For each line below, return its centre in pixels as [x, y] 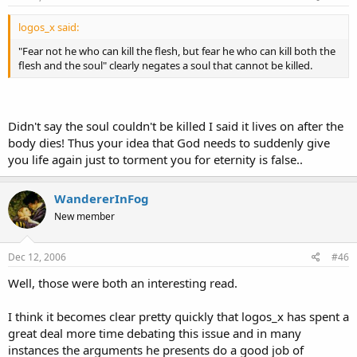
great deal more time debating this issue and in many [155, 333]
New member [84, 216]
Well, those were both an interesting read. [123, 283]
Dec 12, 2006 [37, 257]
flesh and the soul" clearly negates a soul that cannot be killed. [165, 65]
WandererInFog [102, 198]
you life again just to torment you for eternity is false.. [155, 159]
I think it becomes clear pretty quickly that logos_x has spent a [178, 316]
